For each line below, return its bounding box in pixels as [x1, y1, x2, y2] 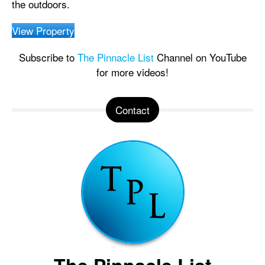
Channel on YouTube [153, 49, 247, 64]
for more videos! [96, 64, 169, 79]
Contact [115, 102, 150, 117]
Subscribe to [18, 49, 77, 64]
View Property [12, 22, 75, 38]
